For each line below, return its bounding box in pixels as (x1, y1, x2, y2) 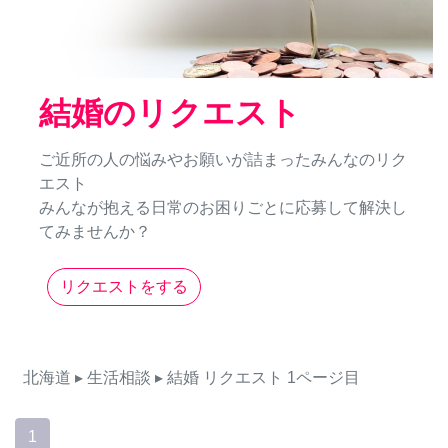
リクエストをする (60, 278, 188, 296)
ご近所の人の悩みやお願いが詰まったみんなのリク (39, 151, 407, 169)
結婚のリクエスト (39, 95, 301, 132)
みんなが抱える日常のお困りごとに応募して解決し (39, 199, 407, 217)
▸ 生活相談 (75, 369, 151, 387)
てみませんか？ (39, 223, 151, 241)
